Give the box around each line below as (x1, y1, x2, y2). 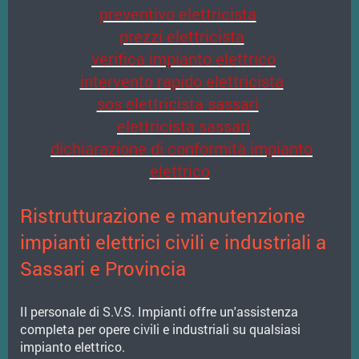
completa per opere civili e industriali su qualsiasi (20, 321, 301, 338)
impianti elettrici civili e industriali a (20, 229, 326, 256)
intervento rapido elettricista (79, 71, 284, 92)
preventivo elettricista (99, 3, 256, 25)
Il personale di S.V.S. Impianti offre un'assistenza (20, 303, 298, 321)
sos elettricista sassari (96, 93, 259, 115)
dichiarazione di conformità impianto (50, 138, 313, 159)
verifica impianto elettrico (91, 48, 276, 70)
